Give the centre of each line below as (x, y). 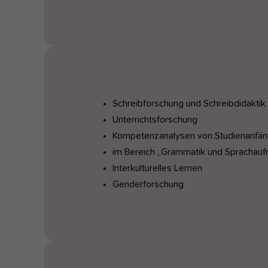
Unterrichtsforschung (155, 120)
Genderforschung (150, 184)
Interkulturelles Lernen (157, 168)
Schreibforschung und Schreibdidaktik (189, 103)
